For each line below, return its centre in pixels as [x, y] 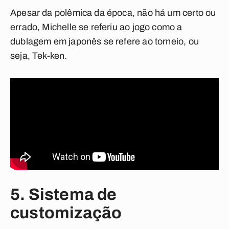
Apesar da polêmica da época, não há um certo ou [113, 13]
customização [66, 213]
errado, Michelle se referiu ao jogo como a [96, 27]
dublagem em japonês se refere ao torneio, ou [105, 41]
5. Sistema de [64, 194]
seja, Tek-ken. [39, 56]
